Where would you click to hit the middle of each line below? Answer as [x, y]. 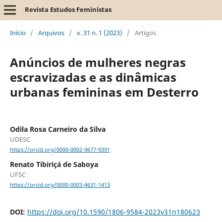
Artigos [145, 32]
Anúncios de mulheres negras [98, 62]
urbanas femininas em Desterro [104, 92]
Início [18, 32]
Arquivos [51, 32]
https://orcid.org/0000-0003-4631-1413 [60, 185]
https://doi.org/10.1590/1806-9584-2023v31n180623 [113, 212]
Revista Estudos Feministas [68, 9]
